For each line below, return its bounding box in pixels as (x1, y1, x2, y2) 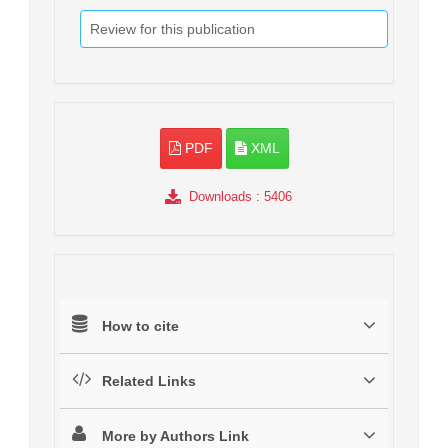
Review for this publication (90, 21, 255, 38)
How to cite (102, 318, 179, 335)
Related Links (102, 373, 196, 390)
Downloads (188, 189, 252, 205)
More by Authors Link (102, 428, 249, 445)
